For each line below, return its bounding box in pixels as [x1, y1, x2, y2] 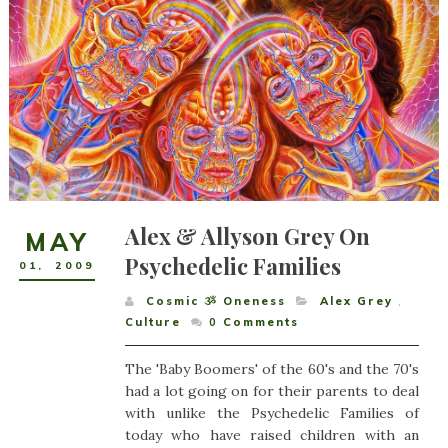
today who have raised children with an [124, 426, 420, 445]
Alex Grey [319, 294, 393, 309]
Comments [222, 315, 299, 330]
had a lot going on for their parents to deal [124, 382, 420, 401]
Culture [124, 315, 181, 330]
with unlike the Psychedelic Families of [124, 404, 420, 423]
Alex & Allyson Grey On [124, 221, 370, 252]
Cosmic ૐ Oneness [145, 294, 286, 309]
